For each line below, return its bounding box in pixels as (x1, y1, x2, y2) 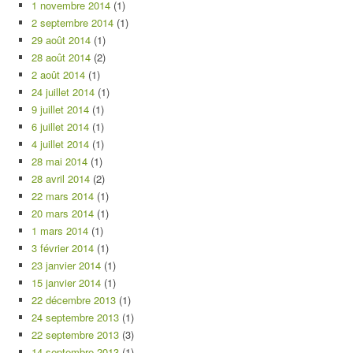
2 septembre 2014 (32, 15, 113, 30)
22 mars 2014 (32, 188, 94, 203)
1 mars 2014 (32, 223, 88, 238)
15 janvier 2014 (32, 275, 101, 290)
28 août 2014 (32, 50, 91, 65)
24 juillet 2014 (32, 84, 95, 99)
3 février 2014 (32, 240, 94, 255)
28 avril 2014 (32, 171, 90, 186)
